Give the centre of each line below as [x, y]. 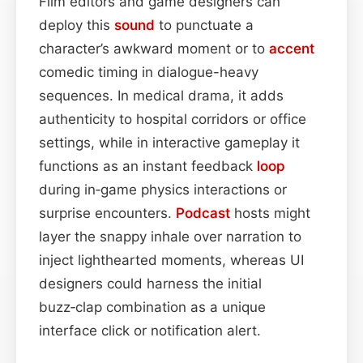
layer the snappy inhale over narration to [170, 236]
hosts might [270, 213]
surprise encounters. [107, 213]
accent [292, 48]
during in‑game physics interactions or [163, 189]
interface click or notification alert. [150, 330]
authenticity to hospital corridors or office [173, 119]
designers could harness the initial [150, 283]
